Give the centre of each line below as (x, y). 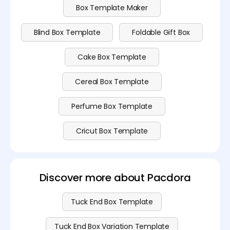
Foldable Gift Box (161, 33)
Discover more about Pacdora (115, 178)
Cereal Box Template (112, 82)
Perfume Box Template (112, 107)
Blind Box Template (67, 33)
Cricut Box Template (112, 131)
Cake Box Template (112, 57)
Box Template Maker (112, 8)
